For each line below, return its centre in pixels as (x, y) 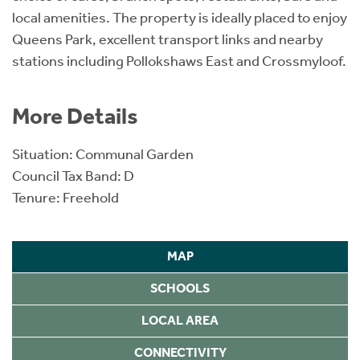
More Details (75, 116)
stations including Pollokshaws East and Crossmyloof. (179, 61)
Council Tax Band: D (73, 176)
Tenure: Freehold (65, 197)
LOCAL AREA (180, 321)
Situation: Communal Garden (103, 154)
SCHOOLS (180, 288)
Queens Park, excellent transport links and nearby (168, 39)
